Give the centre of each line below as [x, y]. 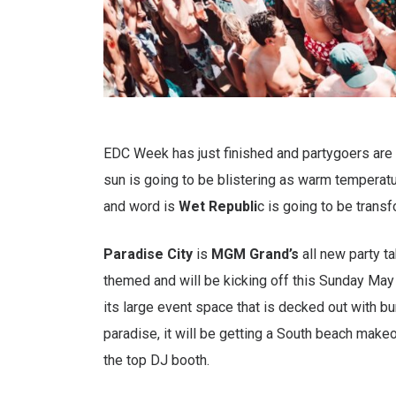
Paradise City [148, 254]
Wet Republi [218, 206]
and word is [141, 206]
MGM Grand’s [255, 254]
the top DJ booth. [156, 360]
